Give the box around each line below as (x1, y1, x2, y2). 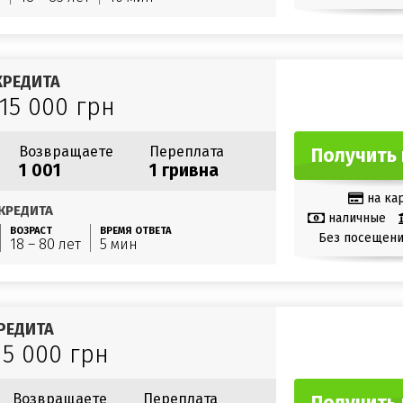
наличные (327, 210, 386, 226)
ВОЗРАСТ (10, 225, 52, 237)
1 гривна (149, 160, 219, 181)
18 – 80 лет (10, 236, 81, 253)
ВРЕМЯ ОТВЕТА (100, 225, 171, 237)
